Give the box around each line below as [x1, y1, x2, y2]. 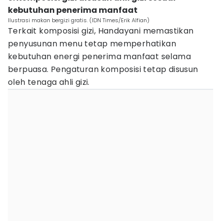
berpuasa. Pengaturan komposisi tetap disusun [8, 64, 198, 75]
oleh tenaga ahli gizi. [8, 76, 90, 88]
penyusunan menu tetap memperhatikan [8, 38, 176, 49]
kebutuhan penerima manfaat [8, 4, 138, 16]
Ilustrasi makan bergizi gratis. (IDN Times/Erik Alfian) [8, 16, 149, 24]
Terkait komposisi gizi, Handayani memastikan [8, 25, 194, 37]
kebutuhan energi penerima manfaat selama [8, 51, 191, 62]
